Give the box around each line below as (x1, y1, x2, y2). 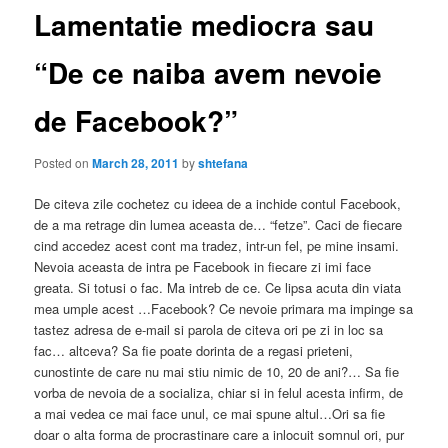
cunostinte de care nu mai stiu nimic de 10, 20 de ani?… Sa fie (34, 362, 400, 381)
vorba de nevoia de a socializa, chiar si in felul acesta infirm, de (34, 383, 404, 402)
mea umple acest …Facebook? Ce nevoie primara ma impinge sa (34, 299, 414, 318)
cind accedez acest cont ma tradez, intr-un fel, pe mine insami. (34, 236, 400, 255)
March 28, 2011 (92, 153, 180, 172)
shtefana (198, 153, 249, 172)
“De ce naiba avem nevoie (34, 52, 383, 94)
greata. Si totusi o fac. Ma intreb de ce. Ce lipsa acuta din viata (34, 278, 402, 297)
